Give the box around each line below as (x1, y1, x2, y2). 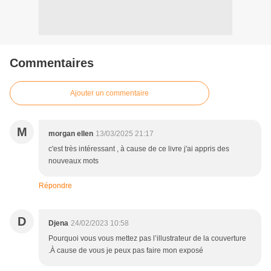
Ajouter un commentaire (70, 89, 149, 98)
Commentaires (10, 56, 94, 70)
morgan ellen (48, 129, 93, 139)
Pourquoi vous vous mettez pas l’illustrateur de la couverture (48, 234, 246, 243)
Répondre (39, 181, 72, 191)
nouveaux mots (48, 157, 99, 166)
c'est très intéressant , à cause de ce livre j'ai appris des (48, 145, 229, 154)
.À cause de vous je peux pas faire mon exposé (48, 246, 203, 255)
